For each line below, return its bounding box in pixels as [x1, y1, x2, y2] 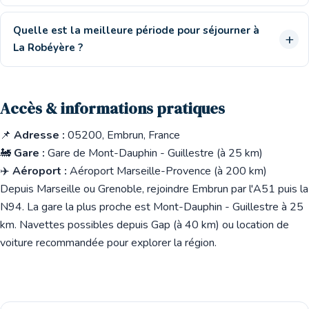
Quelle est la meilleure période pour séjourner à [13, 23, 259, 37]
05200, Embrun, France [68, 128, 180, 143]
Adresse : [14, 128, 65, 143]
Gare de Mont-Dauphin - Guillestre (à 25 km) [45, 146, 263, 161]
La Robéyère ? [13, 41, 83, 54]
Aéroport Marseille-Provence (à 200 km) [67, 163, 267, 179]
